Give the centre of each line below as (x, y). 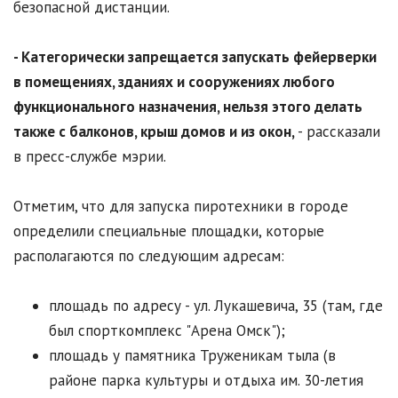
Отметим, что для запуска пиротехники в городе (181, 207)
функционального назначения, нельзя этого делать (188, 107)
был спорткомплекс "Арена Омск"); (167, 331)
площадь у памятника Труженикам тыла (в (192, 356)
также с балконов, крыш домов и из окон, (155, 132)
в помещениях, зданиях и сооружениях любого (174, 82)
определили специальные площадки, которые (169, 231)
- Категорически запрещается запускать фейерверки (195, 57)
